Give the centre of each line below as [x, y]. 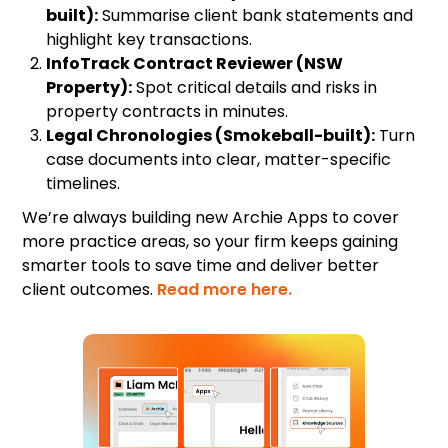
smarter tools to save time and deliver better [201, 265]
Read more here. [225, 289]
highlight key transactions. [149, 39]
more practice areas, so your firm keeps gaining [210, 241]
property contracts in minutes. [167, 111]
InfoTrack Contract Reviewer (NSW [195, 63]
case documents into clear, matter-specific [219, 159]
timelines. [83, 183]
